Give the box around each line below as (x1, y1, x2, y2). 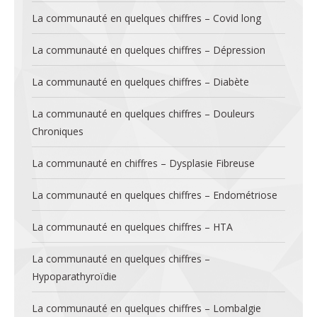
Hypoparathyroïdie (32, 270, 117, 283)
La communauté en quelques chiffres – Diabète (32, 75, 249, 88)
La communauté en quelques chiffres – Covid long (32, 11, 261, 25)
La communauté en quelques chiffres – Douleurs (32, 107, 255, 120)
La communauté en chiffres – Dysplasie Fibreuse (32, 156, 255, 170)
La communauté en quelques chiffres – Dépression (32, 43, 265, 57)
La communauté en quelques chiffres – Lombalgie (32, 301, 261, 315)
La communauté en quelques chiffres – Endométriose (32, 188, 277, 202)
